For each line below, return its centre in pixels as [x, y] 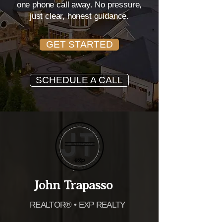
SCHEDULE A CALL [79, 96]
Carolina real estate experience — [79, 9]
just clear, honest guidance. [79, 32]
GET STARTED [79, 60]
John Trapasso [73, 201]
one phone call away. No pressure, [79, 21]
